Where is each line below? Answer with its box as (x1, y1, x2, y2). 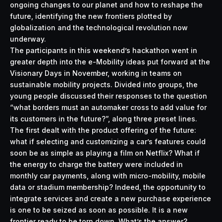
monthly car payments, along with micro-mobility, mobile (10, 171, 206, 180)
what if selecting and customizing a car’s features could (10, 137, 206, 146)
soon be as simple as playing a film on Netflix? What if (10, 148, 200, 157)
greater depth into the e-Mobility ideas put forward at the (10, 57, 210, 66)
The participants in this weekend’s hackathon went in (10, 46, 197, 55)
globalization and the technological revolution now (10, 23, 188, 32)
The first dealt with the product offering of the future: (10, 125, 196, 134)
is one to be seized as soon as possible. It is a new (10, 205, 188, 214)
